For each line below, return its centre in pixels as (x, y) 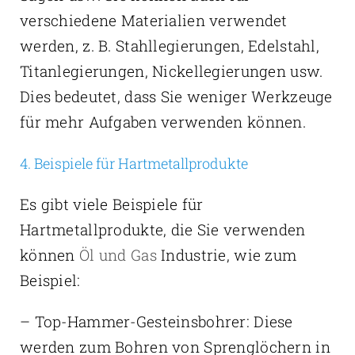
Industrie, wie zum (227, 255)
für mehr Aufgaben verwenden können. (162, 122)
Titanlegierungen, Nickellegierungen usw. (171, 71)
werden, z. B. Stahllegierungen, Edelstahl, (169, 46)
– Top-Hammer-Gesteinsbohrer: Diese (156, 322)
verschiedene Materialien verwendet (153, 21)
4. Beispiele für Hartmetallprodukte (134, 164)
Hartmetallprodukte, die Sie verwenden (162, 230)
